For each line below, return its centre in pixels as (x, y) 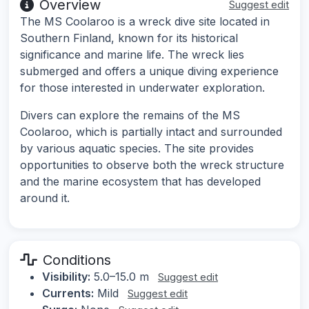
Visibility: (66, 277)
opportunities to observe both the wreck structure (152, 165)
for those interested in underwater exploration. (142, 88)
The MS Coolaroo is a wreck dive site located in (145, 22)
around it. (45, 198)
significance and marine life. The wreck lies (132, 55)
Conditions (77, 260)
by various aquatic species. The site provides (137, 149)
